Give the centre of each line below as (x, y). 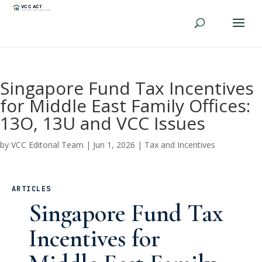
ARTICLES (32, 189)
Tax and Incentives (180, 145)
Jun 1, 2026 (114, 145)
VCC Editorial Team (47, 145)
